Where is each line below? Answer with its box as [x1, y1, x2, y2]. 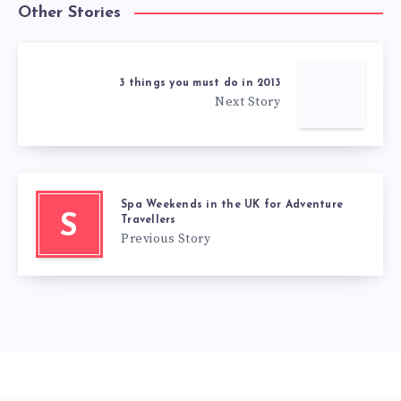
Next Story [215, 93, 280, 110]
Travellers [121, 215, 176, 226]
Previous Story [121, 231, 210, 248]
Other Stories [18, 4, 121, 22]
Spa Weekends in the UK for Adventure [121, 200, 343, 211]
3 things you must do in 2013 [119, 77, 280, 89]
